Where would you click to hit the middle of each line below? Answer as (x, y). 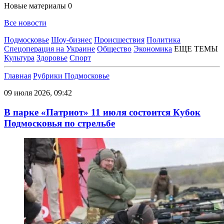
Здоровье (52, 58)
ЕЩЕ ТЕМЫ (196, 49)
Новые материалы (36, 6)
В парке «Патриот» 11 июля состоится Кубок (102, 112)
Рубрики (49, 76)
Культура (19, 58)
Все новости (25, 23)
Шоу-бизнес (71, 40)
